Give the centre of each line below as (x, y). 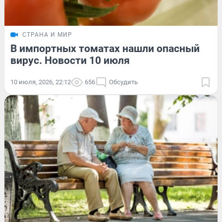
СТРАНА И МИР (47, 35)
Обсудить (123, 82)
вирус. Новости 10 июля (70, 61)
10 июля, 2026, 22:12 (41, 82)
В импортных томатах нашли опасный (105, 49)
